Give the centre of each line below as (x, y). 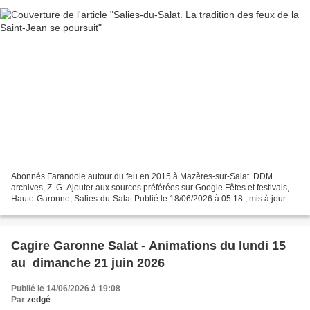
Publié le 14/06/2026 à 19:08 (66, 289)
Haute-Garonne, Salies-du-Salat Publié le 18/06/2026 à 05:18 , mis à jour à (152, 199)
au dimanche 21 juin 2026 (88, 263)
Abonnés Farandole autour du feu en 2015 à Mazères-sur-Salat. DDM (142, 177)
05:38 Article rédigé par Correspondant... (88, 210)
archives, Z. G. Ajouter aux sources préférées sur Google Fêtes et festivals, (150, 188)
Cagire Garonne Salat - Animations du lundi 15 (148, 246)
